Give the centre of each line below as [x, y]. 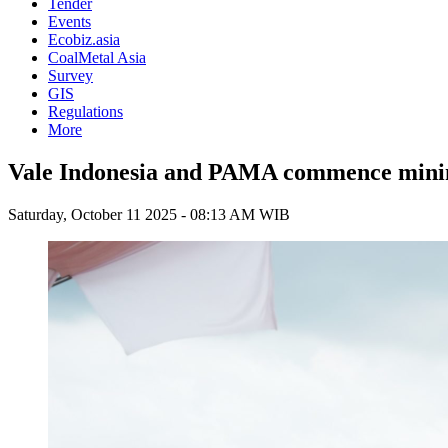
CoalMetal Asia [97, 57]
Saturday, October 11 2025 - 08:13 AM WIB [149, 214]
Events [69, 21]
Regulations [85, 111]
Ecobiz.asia [84, 39]
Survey [70, 75]
